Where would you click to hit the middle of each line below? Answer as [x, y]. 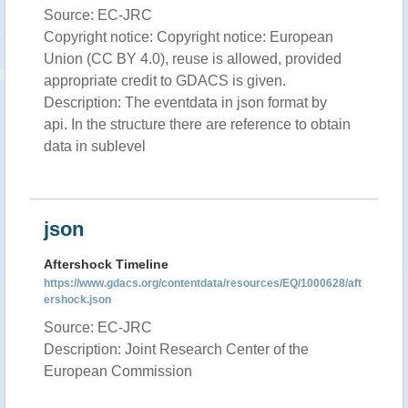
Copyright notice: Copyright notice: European [189, 37]
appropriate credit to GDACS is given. [165, 81]
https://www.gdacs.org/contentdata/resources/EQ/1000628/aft [203, 283]
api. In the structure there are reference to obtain [197, 124]
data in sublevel [95, 146]
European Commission [118, 371]
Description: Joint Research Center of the [176, 349]
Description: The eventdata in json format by [185, 102]
